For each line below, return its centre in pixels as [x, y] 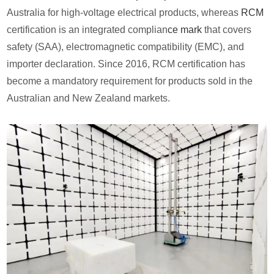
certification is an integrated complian [87, 29]
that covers [227, 29]
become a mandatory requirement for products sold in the [130, 81]
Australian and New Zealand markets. [89, 98]
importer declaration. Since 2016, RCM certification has [126, 64]
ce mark [185, 29]
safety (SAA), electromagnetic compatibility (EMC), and [126, 46]
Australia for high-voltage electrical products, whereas [124, 12]
